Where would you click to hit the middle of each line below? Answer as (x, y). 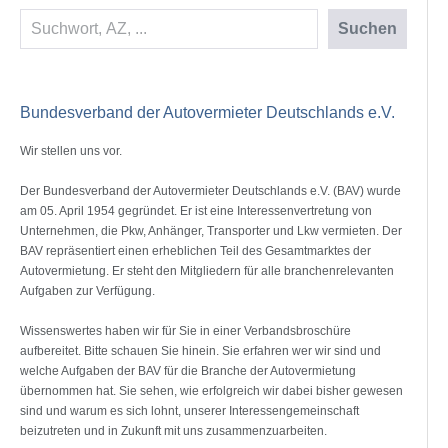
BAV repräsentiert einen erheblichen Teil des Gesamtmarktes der (195, 251)
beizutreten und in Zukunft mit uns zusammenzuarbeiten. (173, 431)
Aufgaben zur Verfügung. (87, 291)
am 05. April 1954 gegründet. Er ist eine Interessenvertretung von (196, 211)
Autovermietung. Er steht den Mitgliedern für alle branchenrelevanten (207, 271)
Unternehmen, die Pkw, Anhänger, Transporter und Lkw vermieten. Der (211, 231)
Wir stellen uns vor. (71, 151)
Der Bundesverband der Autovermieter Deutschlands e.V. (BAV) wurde (210, 191)
